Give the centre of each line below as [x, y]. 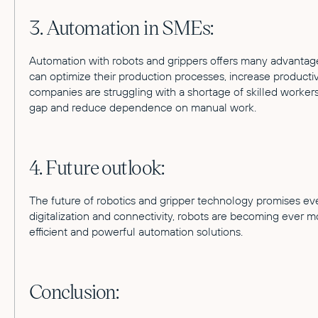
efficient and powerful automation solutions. [136, 231]
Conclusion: [74, 291]
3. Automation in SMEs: [121, 27]
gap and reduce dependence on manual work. [143, 107]
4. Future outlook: [97, 166]
